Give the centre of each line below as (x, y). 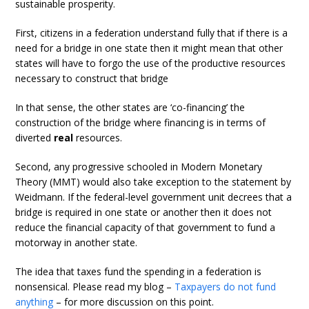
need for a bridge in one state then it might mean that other (149, 48)
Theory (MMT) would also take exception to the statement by (153, 182)
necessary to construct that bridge (92, 78)
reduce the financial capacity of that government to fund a (146, 227)
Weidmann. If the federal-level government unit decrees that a (154, 197)
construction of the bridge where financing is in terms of (141, 122)
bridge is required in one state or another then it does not (144, 212)
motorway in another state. (77, 242)
